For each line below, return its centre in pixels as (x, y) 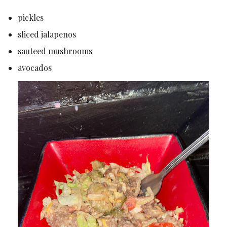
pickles (30, 17)
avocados (34, 67)
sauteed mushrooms (55, 51)
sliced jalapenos (47, 34)
